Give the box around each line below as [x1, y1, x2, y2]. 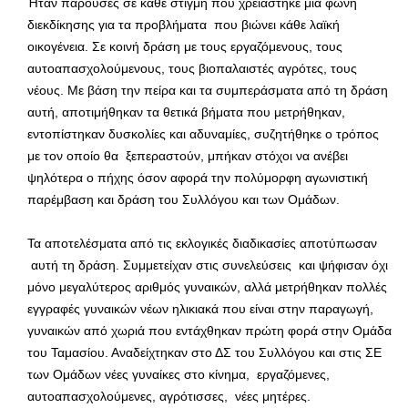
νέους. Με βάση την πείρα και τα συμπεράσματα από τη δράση [27, 83, 388, 98]
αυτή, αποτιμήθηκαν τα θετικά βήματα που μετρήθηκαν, [27, 105, 345, 120]
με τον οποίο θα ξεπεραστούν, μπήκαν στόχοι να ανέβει [27, 148, 348, 164]
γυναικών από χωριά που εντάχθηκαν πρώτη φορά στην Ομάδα [27, 323, 392, 339]
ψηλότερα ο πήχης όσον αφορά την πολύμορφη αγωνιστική [27, 170, 368, 186]
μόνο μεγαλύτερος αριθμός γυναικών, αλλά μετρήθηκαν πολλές [27, 280, 387, 295]
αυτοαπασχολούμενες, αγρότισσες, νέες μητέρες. [27, 389, 311, 404]
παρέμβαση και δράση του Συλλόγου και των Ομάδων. [27, 192, 340, 208]
